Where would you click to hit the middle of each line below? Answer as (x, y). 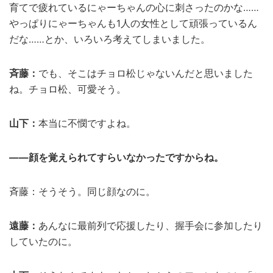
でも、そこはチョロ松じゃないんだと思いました (146, 73)
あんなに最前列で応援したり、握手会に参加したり (151, 225)
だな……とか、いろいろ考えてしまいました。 (110, 39)
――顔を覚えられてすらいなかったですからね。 (116, 157)
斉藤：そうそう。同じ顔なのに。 (82, 191)
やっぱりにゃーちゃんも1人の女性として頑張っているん (133, 23)
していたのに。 (43, 241)
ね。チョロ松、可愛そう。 (68, 89)
